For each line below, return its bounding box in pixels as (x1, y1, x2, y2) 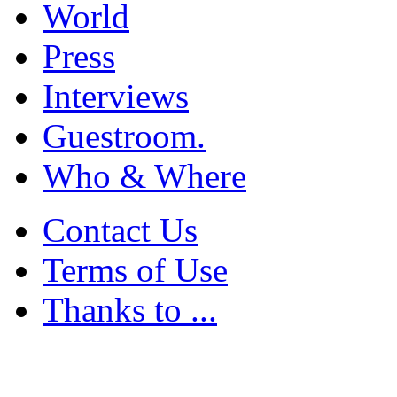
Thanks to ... (43, 291, 217, 330)
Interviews (43, 77, 189, 116)
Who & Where (43, 157, 246, 196)
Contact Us (43, 211, 198, 250)
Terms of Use (43, 251, 228, 290)
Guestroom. (43, 117, 206, 156)
